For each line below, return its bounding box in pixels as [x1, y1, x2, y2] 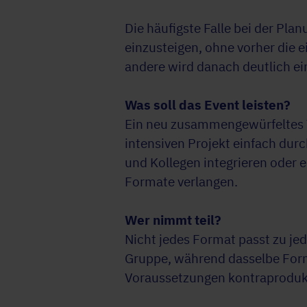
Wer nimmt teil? [125, 212, 221, 229]
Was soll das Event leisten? [125, 97, 291, 114]
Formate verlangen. [125, 173, 238, 191]
